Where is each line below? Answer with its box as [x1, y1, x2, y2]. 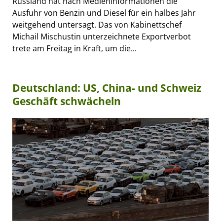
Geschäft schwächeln [12, 94, 121, 109]
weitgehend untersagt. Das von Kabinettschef [12, 19, 182, 31]
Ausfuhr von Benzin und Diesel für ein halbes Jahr [12, 7, 196, 19]
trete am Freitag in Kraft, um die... [12, 43, 137, 54]
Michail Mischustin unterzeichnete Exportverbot [12, 31, 191, 42]
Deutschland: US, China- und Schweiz [12, 81, 201, 95]
